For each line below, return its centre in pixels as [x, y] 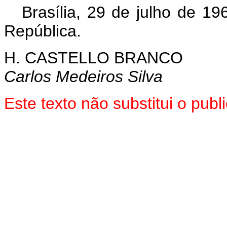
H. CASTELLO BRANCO [93, 58]
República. [43, 31]
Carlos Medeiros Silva [83, 77]
